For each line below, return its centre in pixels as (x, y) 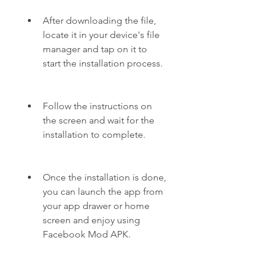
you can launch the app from (103, 191)
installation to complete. (94, 134)
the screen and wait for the (99, 120)
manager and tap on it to (95, 49)
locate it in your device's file (101, 35)
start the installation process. (103, 63)
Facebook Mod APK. (87, 234)
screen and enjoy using (91, 220)
